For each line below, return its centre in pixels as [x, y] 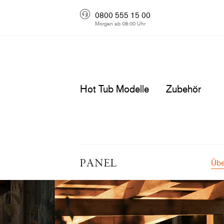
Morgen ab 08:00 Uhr [120, 23]
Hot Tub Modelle [114, 88]
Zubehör [183, 88]
